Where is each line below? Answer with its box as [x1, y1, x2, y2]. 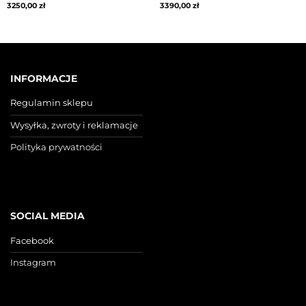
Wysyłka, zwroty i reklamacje [10, 119, 138, 130]
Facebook [10, 234, 54, 246]
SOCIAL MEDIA [10, 209, 85, 222]
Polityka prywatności [10, 141, 102, 153]
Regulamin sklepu [10, 97, 93, 109]
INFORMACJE [10, 72, 77, 85]
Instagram [10, 257, 56, 268]
